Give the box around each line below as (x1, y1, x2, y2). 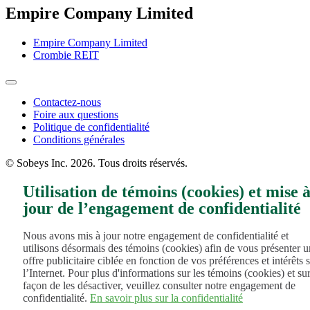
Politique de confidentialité (33, 120, 149, 133)
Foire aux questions (33, 108, 118, 120)
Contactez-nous (33, 95, 101, 108)
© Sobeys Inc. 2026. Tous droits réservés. (6, 156, 188, 169)
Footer (5, 95, 53, 113)
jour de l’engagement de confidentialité (23, 199, 301, 217)
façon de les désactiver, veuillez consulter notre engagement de (23, 280, 295, 292)
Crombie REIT (33, 48, 99, 61)
